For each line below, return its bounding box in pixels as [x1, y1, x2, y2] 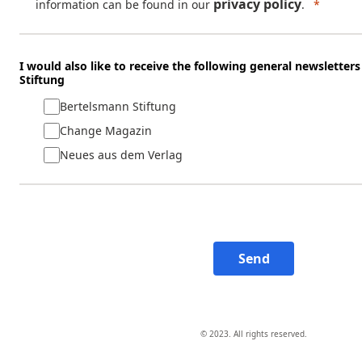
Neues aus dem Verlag [60, 147, 183, 162]
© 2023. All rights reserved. [200, 328, 307, 339]
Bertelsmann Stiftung [60, 99, 176, 114]
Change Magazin [60, 123, 152, 138]
